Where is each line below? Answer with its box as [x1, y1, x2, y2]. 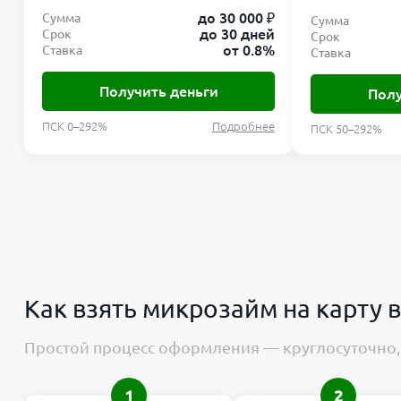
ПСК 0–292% [42, 120, 107, 133]
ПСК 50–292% [311, 123, 382, 135]
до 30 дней [200, 26, 275, 43]
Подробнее [212, 120, 275, 133]
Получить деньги [98, 83, 218, 100]
